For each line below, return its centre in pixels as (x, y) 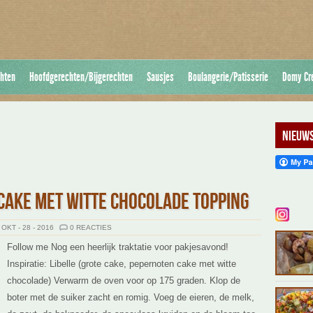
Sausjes (160, 77)
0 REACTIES (91, 227)
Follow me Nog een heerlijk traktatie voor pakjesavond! (118, 247)
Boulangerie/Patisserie (228, 77)
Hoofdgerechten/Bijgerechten (81, 77)
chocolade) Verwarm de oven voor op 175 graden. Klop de (124, 281)
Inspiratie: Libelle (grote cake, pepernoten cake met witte (122, 264)
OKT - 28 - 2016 (28, 227)
